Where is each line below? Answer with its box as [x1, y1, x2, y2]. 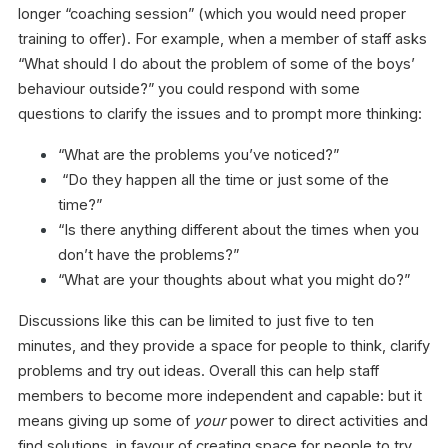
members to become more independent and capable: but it [18, 387, 422, 406]
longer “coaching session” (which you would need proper [18, 5, 406, 24]
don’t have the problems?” [58, 246, 239, 265]
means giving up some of [18, 412, 194, 431]
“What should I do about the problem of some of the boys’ [18, 55, 415, 74]
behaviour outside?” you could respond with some [18, 80, 360, 99]
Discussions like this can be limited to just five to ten [18, 312, 374, 331]
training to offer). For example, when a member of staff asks [18, 30, 427, 49]
